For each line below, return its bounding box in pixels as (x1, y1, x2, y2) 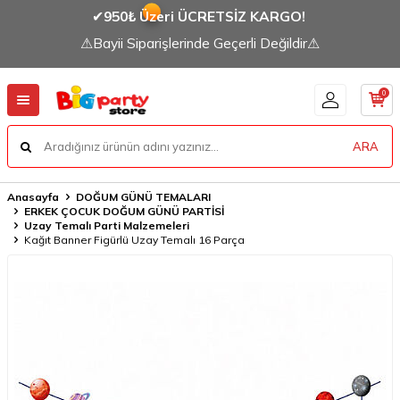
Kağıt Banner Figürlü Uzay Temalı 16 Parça (24, 233, 245, 246)
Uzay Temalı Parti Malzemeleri (24, 219, 189, 232)
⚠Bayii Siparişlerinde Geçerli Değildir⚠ (80, 34, 320, 52)
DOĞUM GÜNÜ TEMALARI (76, 190, 211, 204)
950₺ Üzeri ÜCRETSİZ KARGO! (103, 7, 309, 25)
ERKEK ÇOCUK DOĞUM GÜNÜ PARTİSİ (24, 204, 224, 218)
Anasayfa (7, 190, 59, 204)
